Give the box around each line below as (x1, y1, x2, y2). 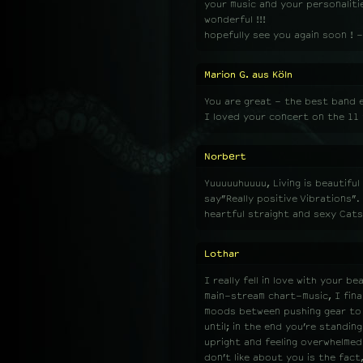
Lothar (204, 248, 239, 259)
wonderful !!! (204, 14, 266, 25)
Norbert (204, 151, 246, 162)
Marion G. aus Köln (204, 69, 293, 80)
